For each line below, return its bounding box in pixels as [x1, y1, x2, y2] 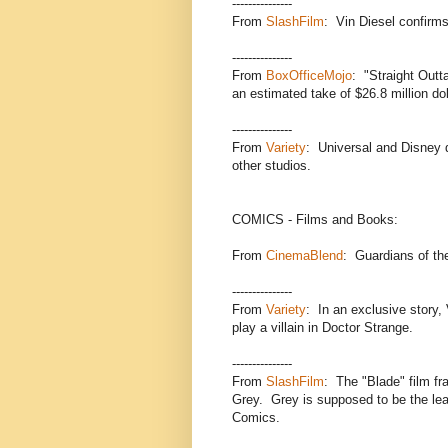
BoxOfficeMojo [266, 68, 352, 84]
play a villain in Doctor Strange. [232, 320, 413, 336]
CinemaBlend [266, 248, 343, 264]
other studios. [232, 158, 311, 174]
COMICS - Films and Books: [232, 212, 398, 228]
